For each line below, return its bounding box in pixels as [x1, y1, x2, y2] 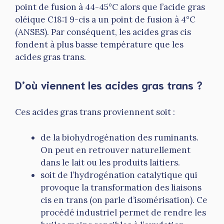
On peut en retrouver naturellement [40, 144, 190, 155]
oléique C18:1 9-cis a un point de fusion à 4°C [15, 14, 195, 25]
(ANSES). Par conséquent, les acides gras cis [15, 26, 191, 38]
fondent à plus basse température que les [15, 39, 183, 50]
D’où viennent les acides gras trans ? [15, 77, 202, 91]
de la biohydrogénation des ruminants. [40, 131, 198, 143]
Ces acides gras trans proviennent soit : [15, 106, 175, 118]
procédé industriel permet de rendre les [40, 206, 206, 218]
